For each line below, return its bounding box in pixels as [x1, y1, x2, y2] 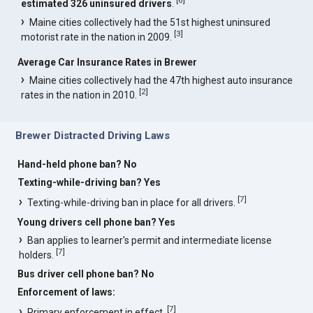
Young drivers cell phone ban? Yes [17, 216, 176, 228]
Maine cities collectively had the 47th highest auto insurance [29, 74, 293, 86]
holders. [19, 249, 57, 261]
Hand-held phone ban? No [17, 159, 138, 170]
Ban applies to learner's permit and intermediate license [27, 234, 272, 246]
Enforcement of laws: [17, 286, 116, 298]
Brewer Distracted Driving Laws [15, 129, 170, 142]
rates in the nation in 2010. [21, 89, 140, 101]
